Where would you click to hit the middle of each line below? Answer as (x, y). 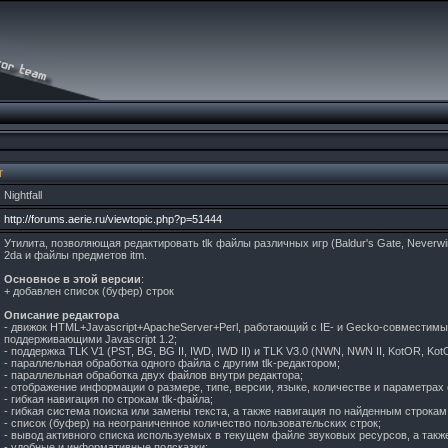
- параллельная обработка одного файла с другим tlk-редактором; (172, 363)
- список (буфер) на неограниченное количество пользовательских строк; (192, 423)
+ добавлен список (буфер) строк (89, 291)
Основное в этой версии (72, 279)
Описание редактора (61, 315)
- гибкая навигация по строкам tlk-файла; (108, 399)
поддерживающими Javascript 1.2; (90, 339)
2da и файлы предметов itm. (75, 255)
